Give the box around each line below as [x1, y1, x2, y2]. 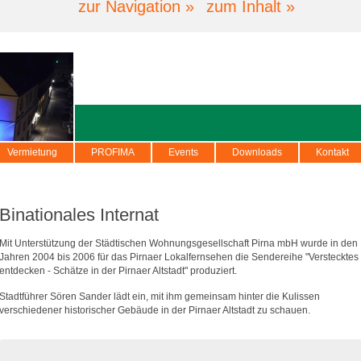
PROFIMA [91, 147, 135, 158]
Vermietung [6, 147, 57, 158]
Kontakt [316, 147, 349, 158]
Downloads [232, 147, 282, 158]
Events [168, 147, 198, 158]
